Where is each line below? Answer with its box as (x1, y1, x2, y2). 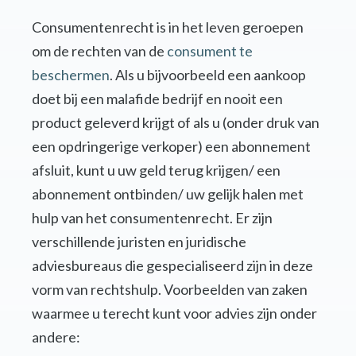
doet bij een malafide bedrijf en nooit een (32, 90, 283, 108)
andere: (32, 328, 80, 346)
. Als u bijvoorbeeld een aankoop (110, 66, 306, 84)
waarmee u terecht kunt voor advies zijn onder (32, 304, 317, 323)
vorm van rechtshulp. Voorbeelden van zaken (32, 281, 308, 299)
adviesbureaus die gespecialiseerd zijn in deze (32, 257, 313, 275)
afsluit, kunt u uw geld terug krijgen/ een (32, 161, 281, 180)
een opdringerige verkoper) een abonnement (32, 137, 311, 156)
